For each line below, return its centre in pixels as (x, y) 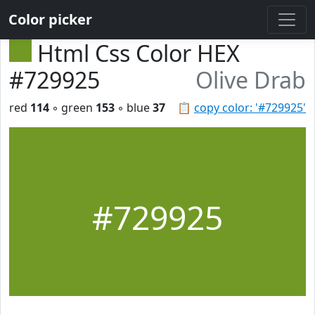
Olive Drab (251, 80)
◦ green (72, 108)
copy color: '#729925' (250, 108)
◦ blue (134, 108)
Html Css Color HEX (139, 53)
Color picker (50, 19)
